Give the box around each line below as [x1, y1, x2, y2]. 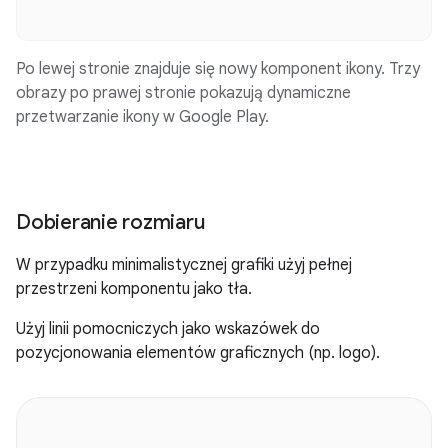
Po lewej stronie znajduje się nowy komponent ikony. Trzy [16, 59, 420, 80]
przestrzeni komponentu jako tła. [16, 279, 252, 300]
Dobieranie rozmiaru [16, 210, 205, 236]
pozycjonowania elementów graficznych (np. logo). [16, 343, 380, 364]
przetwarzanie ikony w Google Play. [16, 107, 269, 128]
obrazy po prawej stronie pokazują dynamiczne [16, 83, 351, 104]
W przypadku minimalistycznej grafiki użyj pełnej [16, 255, 352, 276]
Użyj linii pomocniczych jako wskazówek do [16, 319, 320, 340]
